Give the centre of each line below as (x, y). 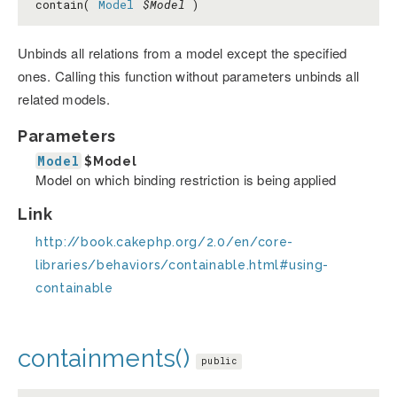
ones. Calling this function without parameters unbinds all (189, 76)
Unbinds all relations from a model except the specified (183, 53)
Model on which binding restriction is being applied (186, 180)
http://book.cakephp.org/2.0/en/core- (165, 242)
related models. (64, 99)
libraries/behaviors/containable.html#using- (183, 265)
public (219, 361)
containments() (104, 359)
